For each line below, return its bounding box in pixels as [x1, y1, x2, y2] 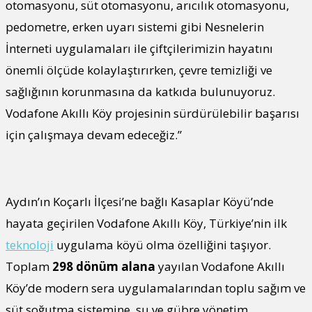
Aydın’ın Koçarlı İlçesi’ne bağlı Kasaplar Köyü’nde [6, 193, 274, 210]
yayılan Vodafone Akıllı [155, 258, 285, 274]
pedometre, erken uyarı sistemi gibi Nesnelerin [6, 18, 264, 35]
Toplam [6, 258, 52, 274]
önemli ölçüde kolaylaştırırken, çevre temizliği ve [6, 61, 272, 78]
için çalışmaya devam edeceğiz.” [6, 126, 182, 143]
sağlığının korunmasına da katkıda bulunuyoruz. [6, 83, 275, 100]
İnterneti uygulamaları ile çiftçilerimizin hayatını [6, 40, 273, 56]
